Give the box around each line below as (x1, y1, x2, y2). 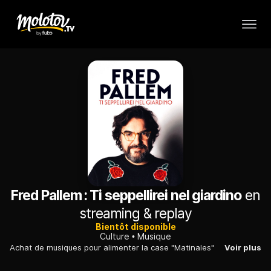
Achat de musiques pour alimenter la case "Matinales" (10, 243, 214, 253)
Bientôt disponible (95, 221, 176, 232)
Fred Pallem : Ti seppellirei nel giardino (11, 187, 242, 204)
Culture (100, 231, 129, 242)
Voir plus (224, 243, 261, 253)
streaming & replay (79, 205, 192, 223)
